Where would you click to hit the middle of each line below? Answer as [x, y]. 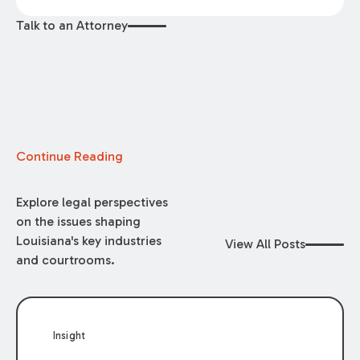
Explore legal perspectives [92, 202]
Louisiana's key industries [88, 240]
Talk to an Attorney [72, 26]
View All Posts [266, 244]
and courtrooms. [65, 260]
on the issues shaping [78, 221]
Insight [69, 336]
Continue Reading [69, 157]
